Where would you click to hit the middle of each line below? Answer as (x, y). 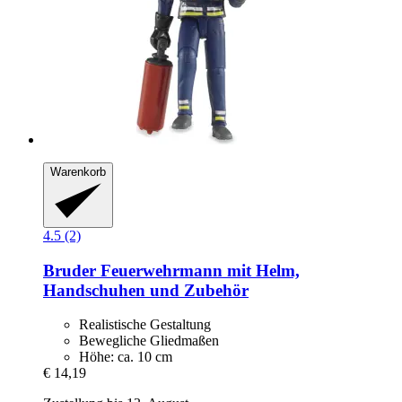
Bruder (70, 270)
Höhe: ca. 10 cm (126, 357)
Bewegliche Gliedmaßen (149, 341)
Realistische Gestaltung (145, 325)
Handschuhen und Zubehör (146, 290)
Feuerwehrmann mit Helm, (198, 270)
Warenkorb (78, 172)
